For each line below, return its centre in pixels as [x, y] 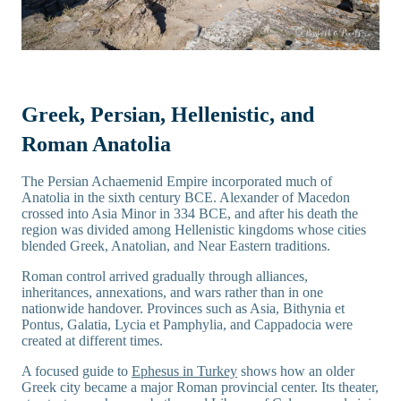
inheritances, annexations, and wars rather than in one [172, 293]
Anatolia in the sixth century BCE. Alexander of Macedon [186, 198]
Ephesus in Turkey [184, 371]
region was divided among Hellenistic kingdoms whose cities [194, 230]
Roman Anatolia [96, 145]
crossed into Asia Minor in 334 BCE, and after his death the [190, 214]
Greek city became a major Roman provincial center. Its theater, [200, 388]
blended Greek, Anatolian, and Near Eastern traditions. [176, 246]
